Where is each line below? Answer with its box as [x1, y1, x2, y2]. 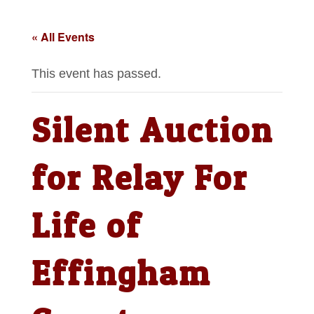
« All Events [31, 29, 95, 46]
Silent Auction [31, 109, 273, 151]
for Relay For [31, 157, 248, 199]
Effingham [31, 252, 211, 294]
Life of [31, 205, 142, 247]
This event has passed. [31, 67, 161, 81]
